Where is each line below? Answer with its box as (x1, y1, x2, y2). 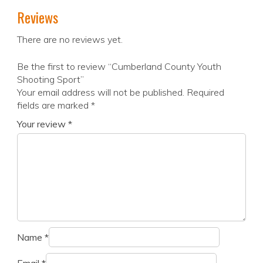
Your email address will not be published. (17, 86, 184, 99)
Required (187, 86, 224, 99)
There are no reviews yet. (17, 33, 123, 46)
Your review (17, 118, 68, 130)
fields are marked (17, 99, 91, 112)
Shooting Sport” (17, 73, 84, 86)
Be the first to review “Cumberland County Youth (17, 60, 221, 73)
